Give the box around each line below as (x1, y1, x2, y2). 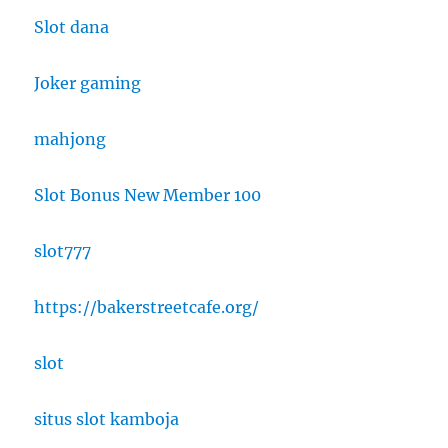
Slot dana (34, 17, 110, 38)
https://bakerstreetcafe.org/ (34, 297, 260, 318)
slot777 (34, 241, 92, 262)
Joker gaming (34, 73, 142, 94)
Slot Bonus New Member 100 (34, 185, 262, 206)
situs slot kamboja (34, 409, 180, 430)
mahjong (34, 129, 107, 150)
